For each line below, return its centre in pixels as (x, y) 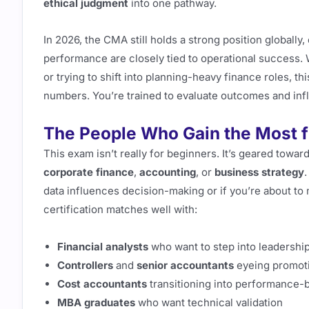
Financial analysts (103, 246)
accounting (168, 172)
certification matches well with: (120, 210)
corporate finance (89, 172)
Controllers (85, 265)
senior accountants (185, 265)
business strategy (259, 172)
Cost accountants (102, 283)
